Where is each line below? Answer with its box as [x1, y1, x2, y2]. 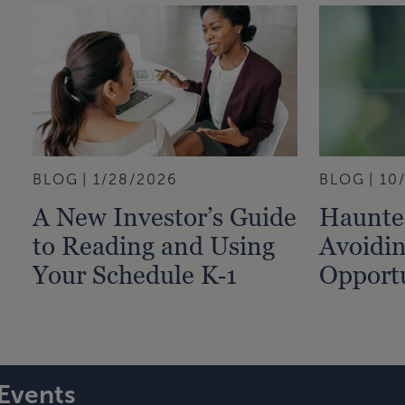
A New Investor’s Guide [33, 202, 297, 231]
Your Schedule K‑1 [33, 259, 238, 289]
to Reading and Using [33, 231, 276, 260]
